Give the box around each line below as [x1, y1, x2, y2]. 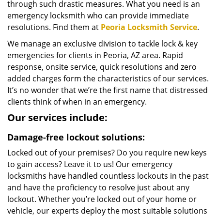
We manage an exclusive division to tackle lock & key [7, 38, 198, 49]
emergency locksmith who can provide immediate [7, 10, 189, 21]
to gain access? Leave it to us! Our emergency [7, 159, 172, 170]
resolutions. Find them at [7, 22, 101, 32]
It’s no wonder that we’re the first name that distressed [7, 85, 208, 95]
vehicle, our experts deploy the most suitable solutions [7, 205, 207, 216]
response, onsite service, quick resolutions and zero [7, 62, 197, 72]
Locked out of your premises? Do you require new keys [7, 147, 207, 158]
